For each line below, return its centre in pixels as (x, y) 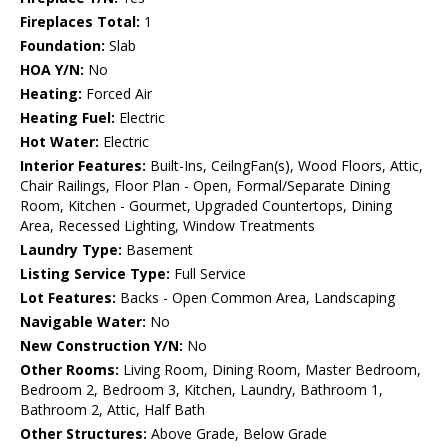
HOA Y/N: (52, 70)
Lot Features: (68, 298)
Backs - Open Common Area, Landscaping (255, 298)
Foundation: (62, 46)
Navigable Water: (83, 322)
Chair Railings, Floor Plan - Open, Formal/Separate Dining (205, 186)
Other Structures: (83, 434)
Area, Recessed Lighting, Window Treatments (167, 226)
